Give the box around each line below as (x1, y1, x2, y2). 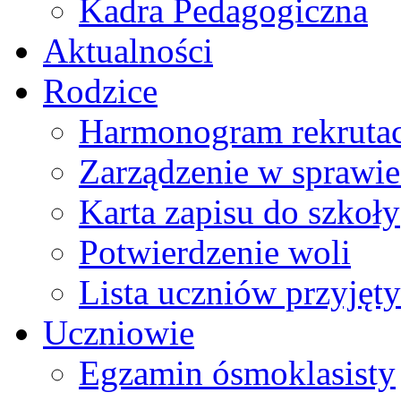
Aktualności (43, 30, 213, 70)
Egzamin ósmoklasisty (79, 353, 396, 392)
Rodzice (43, 71, 158, 110)
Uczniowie (43, 312, 194, 352)
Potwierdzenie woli (79, 232, 351, 271)
